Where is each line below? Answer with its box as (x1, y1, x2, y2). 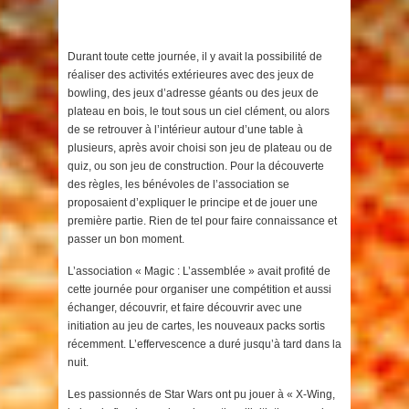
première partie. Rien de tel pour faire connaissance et (68, 215, 337, 228)
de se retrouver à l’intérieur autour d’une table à (68, 123, 303, 137)
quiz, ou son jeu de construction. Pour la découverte (68, 160, 324, 173)
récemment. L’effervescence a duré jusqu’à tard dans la (68, 338, 341, 351)
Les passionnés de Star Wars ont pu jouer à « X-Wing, (68, 388, 335, 402)
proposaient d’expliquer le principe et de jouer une (68, 196, 318, 210)
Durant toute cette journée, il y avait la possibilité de (68, 50, 322, 64)
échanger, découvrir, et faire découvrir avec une (68, 301, 302, 315)
